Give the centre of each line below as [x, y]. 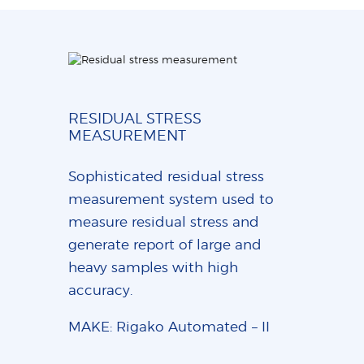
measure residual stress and [164, 222]
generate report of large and [165, 245]
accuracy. [100, 290]
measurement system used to [171, 199]
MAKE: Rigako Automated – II [169, 327]
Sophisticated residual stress [166, 177]
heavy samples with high [153, 268]
